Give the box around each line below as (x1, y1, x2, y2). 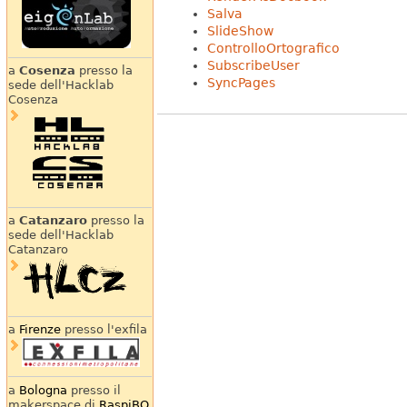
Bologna (18, 382, 67, 397)
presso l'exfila (60, 323, 147, 337)
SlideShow (206, 23, 273, 38)
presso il (66, 382, 121, 397)
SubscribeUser (206, 57, 300, 73)
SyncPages (206, 74, 275, 90)
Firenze (18, 323, 61, 337)
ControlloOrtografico (206, 40, 340, 55)
